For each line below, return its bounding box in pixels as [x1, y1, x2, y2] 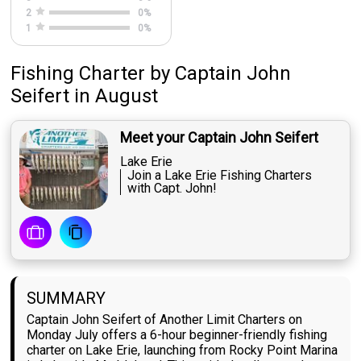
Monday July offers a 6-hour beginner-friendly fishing [27, 327, 328, 343]
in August [74, 85, 159, 108]
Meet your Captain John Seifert [120, 129, 319, 147]
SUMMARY [27, 288, 106, 309]
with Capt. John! [127, 180, 218, 197]
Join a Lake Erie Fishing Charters [127, 168, 313, 184]
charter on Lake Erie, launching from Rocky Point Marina [27, 342, 338, 359]
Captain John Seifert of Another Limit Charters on [27, 312, 303, 328]
